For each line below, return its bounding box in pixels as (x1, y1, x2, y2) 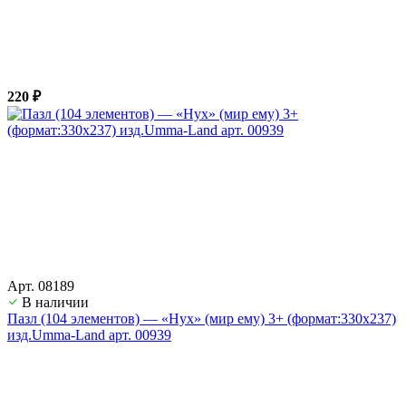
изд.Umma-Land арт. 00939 (7, 326, 171, 343)
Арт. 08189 (7, 277, 74, 294)
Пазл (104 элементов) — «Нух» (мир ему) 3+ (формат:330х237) (7, 310, 396, 326)
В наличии (22, 294, 89, 310)
